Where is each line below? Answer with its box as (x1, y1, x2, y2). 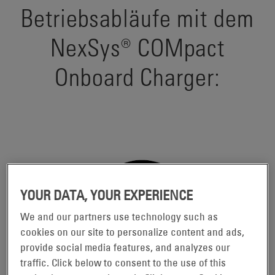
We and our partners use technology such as (20, 210, 219, 223)
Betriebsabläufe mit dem (21, 2, 254, 33)
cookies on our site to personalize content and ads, (20, 225, 245, 238)
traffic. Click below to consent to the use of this (20, 256, 227, 269)
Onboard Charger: (55, 61, 220, 91)
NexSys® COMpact (50, 31, 225, 62)
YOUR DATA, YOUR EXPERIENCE (20, 186, 193, 204)
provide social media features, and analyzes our (20, 241, 231, 254)
